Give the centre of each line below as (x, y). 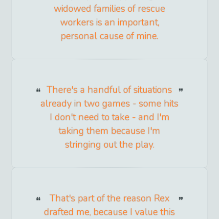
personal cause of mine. (109, 36)
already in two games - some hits (109, 103)
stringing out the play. (109, 144)
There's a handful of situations (109, 90)
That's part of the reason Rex (109, 198)
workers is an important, (109, 22)
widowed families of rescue (109, 9)
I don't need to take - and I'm (109, 117)
